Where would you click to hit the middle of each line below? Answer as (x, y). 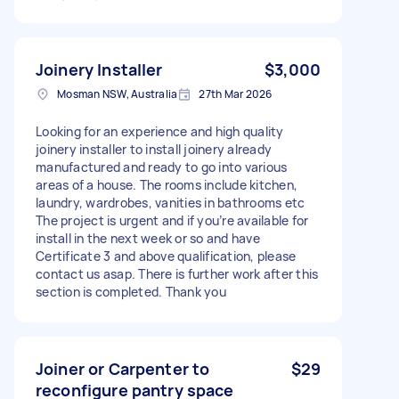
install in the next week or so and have (148, 238)
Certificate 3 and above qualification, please (166, 256)
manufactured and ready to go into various (162, 167)
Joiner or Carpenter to (123, 368)
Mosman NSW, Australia (118, 94)
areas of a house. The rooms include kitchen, (167, 184)
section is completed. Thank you (131, 291)
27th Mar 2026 (236, 94)
